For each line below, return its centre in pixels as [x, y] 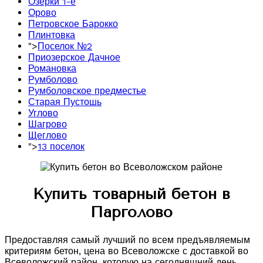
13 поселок [61, 146]
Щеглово [48, 135]
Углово [43, 113]
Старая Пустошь [65, 102]
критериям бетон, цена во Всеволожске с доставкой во [127, 251]
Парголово [131, 213]
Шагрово [48, 124]
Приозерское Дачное [74, 57]
